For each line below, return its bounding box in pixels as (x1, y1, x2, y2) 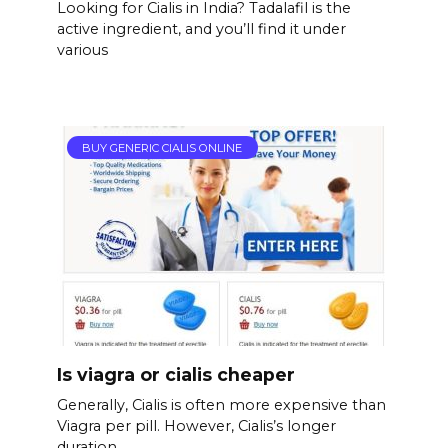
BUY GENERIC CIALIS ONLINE (82, 140, 243, 155)
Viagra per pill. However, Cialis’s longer (56, 417, 336, 436)
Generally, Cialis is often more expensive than (56, 396, 386, 415)
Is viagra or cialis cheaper (56, 364, 295, 386)
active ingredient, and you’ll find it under (56, 20, 346, 39)
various (56, 41, 108, 60)
